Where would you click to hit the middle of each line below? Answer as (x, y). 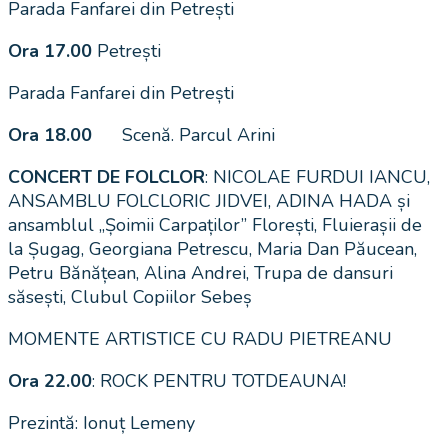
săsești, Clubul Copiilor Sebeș (130, 296)
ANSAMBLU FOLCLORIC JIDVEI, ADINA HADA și (209, 200)
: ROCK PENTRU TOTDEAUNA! (219, 380)
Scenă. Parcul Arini (188, 134)
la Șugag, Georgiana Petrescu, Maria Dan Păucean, (212, 248)
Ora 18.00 (55, 134)
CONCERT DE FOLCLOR (106, 176)
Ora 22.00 (50, 380)
